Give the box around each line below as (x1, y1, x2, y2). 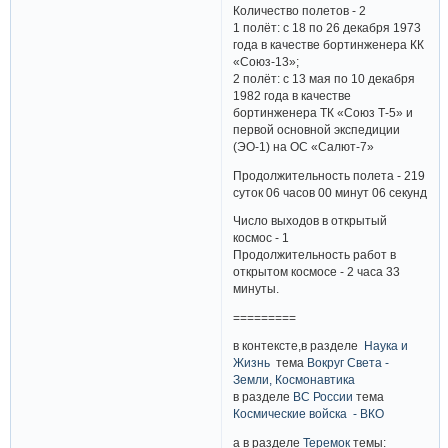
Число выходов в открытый (233, 214, 388, 228)
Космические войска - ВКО (233, 407, 385, 421)
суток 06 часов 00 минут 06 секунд (233, 185, 428, 199)
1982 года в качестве (233, 88, 352, 102)
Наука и (364, 339, 409, 353)
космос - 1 (233, 231, 290, 245)
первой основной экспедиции (233, 122, 401, 136)
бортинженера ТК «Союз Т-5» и (233, 105, 414, 119)
